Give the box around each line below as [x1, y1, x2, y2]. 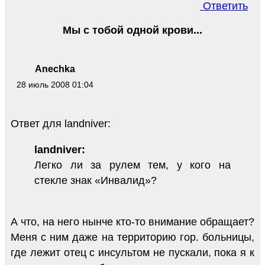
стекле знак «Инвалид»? [34, 174, 157, 187]
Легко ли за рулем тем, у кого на [34, 159, 231, 172]
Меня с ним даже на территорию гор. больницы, [11, 231, 254, 244]
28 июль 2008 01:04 [17, 79, 93, 89]
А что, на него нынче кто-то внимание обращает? [11, 216, 254, 228]
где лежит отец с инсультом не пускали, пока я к [11, 247, 254, 259]
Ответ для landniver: [11, 118, 111, 130]
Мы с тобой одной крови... [63, 24, 202, 36]
